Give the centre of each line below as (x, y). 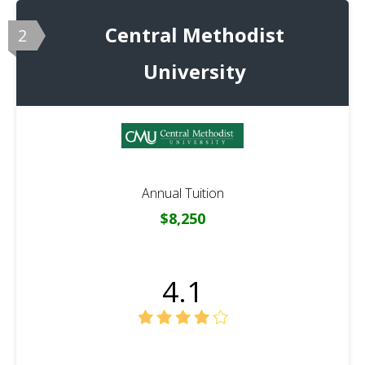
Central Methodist (195, 35)
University (195, 72)
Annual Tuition (182, 193)
